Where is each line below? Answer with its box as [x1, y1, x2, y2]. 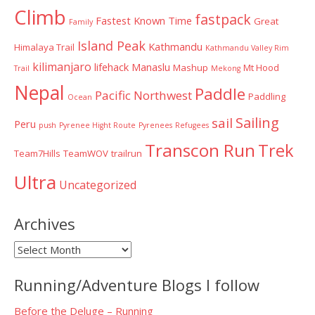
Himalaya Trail [14, 40, 75, 53]
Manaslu [131, 59, 170, 74]
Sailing [236, 112, 279, 132]
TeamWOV [63, 146, 108, 160]
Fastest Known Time [96, 13, 192, 27]
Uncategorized [59, 176, 136, 193]
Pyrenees [139, 120, 172, 130]
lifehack [94, 59, 129, 74]
